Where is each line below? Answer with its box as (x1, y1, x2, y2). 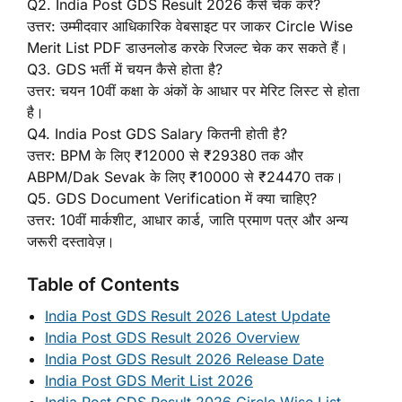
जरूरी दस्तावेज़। (27, 232, 115, 250)
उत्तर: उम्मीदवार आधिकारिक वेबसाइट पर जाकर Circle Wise (27, 16, 353, 35)
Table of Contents (27, 273, 179, 295)
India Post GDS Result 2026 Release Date (45, 349, 324, 368)
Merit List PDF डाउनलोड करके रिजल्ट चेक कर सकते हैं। (27, 38, 348, 57)
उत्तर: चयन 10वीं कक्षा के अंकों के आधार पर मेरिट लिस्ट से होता (27, 81, 360, 100)
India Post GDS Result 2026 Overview (45, 328, 300, 346)
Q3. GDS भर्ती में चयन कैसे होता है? (27, 59, 223, 78)
